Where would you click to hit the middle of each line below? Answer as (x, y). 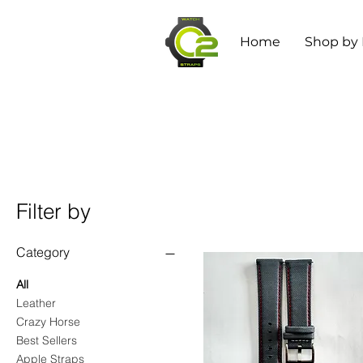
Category (43, 252)
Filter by (53, 212)
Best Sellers (47, 341)
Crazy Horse (48, 322)
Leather (36, 303)
